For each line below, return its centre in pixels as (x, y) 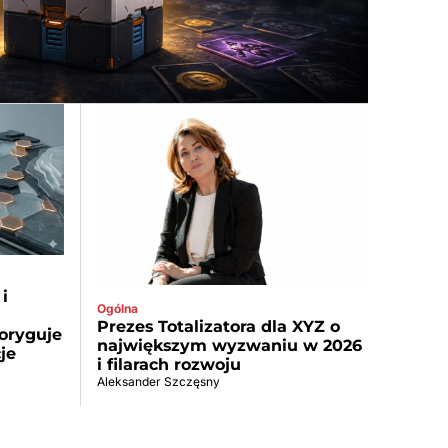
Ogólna (117, 308)
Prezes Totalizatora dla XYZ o (218, 326)
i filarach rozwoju (168, 364)
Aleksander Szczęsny (158, 381)
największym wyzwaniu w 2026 (229, 345)
